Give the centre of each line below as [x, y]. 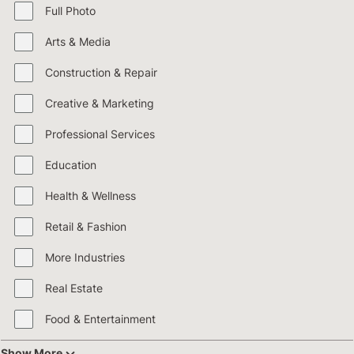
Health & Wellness [90, 196]
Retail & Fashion [86, 227]
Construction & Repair [101, 73]
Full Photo [70, 11]
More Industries [85, 258]
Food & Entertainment [100, 319]
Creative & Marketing [100, 104]
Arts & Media [78, 42]
